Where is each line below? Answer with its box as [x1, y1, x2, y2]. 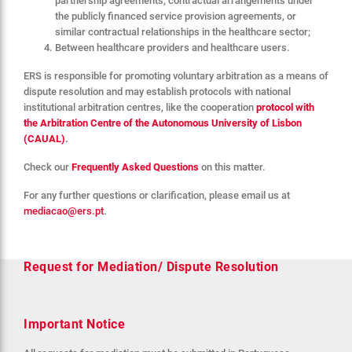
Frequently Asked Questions [71, 160, 199, 173]
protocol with [256, 101, 314, 113]
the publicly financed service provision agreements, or [55, 9, 296, 22]
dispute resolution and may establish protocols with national [24, 85, 291, 97]
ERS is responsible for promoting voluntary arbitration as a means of [24, 69, 328, 82]
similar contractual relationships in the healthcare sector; [55, 25, 310, 38]
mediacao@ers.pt [24, 204, 104, 217]
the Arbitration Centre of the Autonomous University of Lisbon [24, 116, 302, 129]
